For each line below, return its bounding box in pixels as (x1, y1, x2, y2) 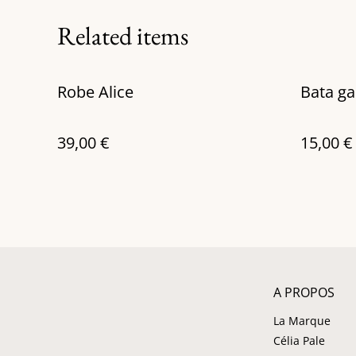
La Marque (273, 313, 331, 328)
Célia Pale (273, 333, 325, 348)
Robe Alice (57, 81, 133, 103)
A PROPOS (273, 284, 335, 301)
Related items (57, 19, 188, 52)
